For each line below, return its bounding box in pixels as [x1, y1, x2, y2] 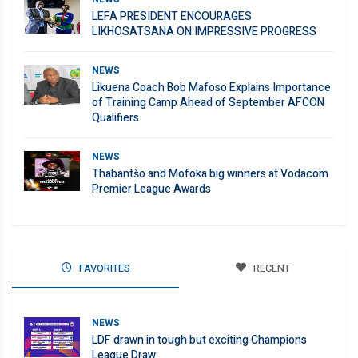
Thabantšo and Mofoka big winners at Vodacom [92, 165, 328, 183]
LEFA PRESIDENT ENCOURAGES [92, 8, 252, 26]
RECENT [250, 261, 290, 276]
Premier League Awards [92, 181, 211, 198]
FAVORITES [76, 261, 130, 276]
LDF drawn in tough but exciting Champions [92, 332, 307, 349]
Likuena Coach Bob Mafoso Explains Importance [92, 79, 331, 97]
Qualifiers [92, 109, 139, 127]
